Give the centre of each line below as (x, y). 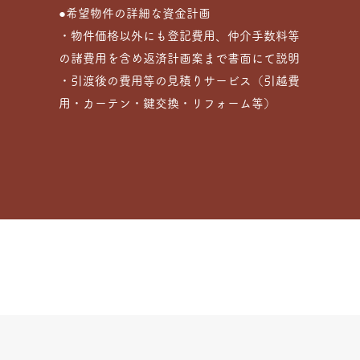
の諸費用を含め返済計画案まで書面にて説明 (180, 58)
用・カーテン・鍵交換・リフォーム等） (168, 103)
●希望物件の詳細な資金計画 (135, 13)
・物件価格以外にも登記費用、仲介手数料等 (180, 36)
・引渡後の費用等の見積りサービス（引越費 (180, 81)
